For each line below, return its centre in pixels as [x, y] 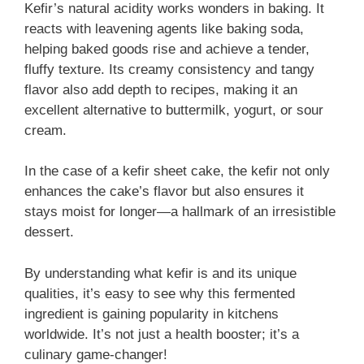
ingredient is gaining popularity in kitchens [152, 314]
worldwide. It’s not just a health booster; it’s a [162, 334]
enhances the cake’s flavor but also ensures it [164, 192]
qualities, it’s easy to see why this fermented [160, 293]
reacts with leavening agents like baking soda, [164, 28]
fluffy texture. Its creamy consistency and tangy [169, 69]
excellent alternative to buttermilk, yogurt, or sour [174, 110]
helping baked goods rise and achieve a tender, [167, 49]
